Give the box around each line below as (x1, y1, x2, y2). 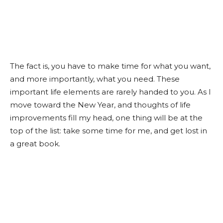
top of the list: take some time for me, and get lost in (10, 126, 207, 135)
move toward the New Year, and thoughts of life (10, 100, 191, 110)
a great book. (10, 139, 60, 148)
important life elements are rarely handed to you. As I (10, 87, 211, 97)
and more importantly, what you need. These (10, 74, 180, 84)
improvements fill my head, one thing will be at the (10, 113, 203, 122)
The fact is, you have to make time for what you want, (10, 61, 211, 71)
